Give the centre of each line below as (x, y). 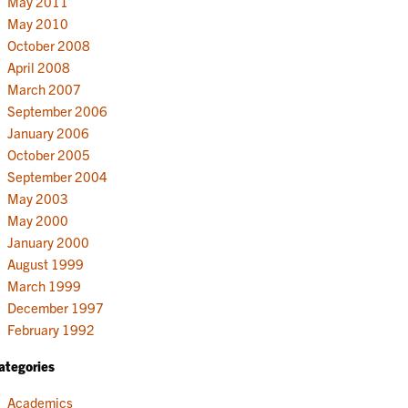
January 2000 (48, 241)
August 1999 (45, 263)
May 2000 (37, 219)
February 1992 (51, 329)
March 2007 (44, 88)
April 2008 (38, 66)
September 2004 (57, 176)
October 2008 (48, 45)
